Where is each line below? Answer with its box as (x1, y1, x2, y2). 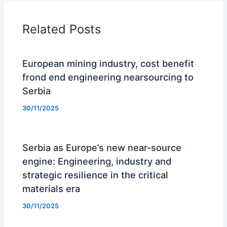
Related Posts (22, 21, 101, 36)
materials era (22, 183, 81, 195)
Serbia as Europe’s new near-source (22, 142, 182, 154)
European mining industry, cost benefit (22, 58, 195, 69)
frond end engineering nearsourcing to (22, 71, 194, 83)
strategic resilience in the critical (22, 169, 169, 181)
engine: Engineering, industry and (22, 156, 172, 167)
